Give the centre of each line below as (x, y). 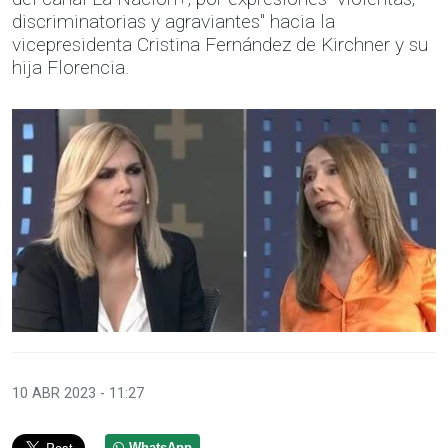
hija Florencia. (70, 67)
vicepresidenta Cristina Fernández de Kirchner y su (220, 44)
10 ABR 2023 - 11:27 (78, 393)
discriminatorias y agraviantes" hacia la (173, 21)
